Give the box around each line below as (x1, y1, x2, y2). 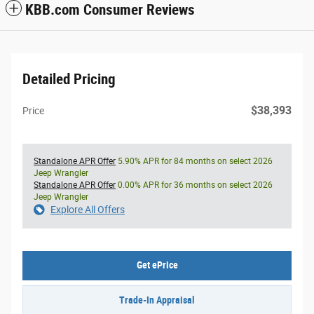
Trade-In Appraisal (119, 294, 195, 306)
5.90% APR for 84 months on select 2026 (116, 156, 273, 166)
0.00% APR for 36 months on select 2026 (116, 179, 273, 190)
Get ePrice (136, 259, 178, 271)
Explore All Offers (50, 203, 125, 215)
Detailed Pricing (22, 70, 116, 88)
